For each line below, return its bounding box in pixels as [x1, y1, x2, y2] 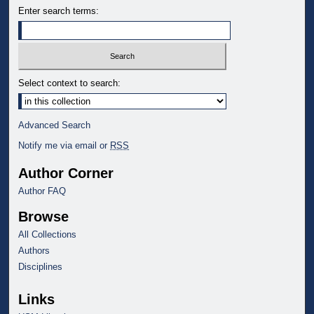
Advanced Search [18, 119, 91, 130]
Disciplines [18, 261, 63, 272]
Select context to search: [18, 77, 121, 88]
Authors [18, 245, 50, 256]
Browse [18, 208, 69, 224]
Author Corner [18, 165, 114, 181]
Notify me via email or [18, 139, 111, 151]
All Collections [18, 228, 77, 240]
